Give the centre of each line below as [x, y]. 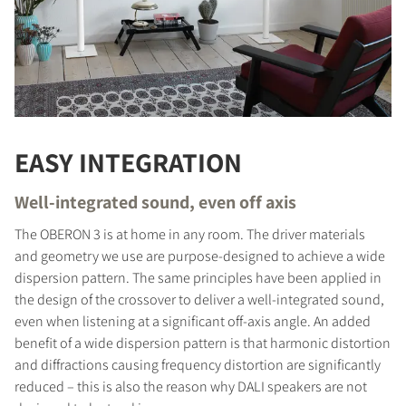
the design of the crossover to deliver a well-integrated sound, [199, 299]
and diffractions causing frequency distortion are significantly [198, 364]
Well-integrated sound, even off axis [155, 202]
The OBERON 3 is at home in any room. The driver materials [190, 234]
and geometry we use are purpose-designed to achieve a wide [200, 256]
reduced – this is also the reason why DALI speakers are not [191, 386]
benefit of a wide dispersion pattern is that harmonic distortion [203, 343]
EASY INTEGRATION [128, 162]
